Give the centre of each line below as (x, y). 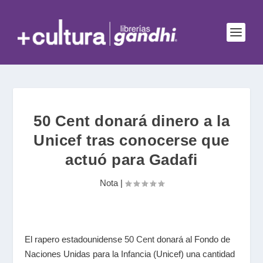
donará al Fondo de (193, 239)
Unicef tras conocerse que (131, 140)
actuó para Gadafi (131, 160)
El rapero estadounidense (75, 239)
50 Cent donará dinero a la (131, 121)
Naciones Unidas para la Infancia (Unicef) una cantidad (130, 254)
